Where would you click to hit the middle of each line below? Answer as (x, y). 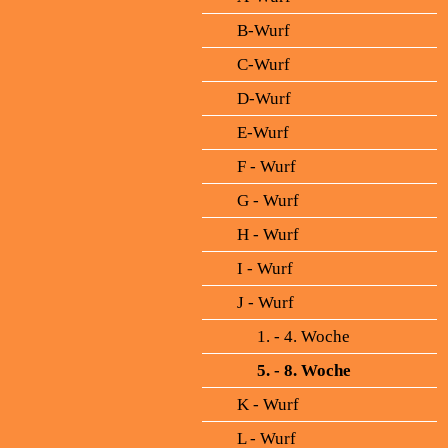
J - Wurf (265, 302)
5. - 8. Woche (304, 370)
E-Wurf (263, 132)
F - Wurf (266, 166)
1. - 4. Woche (303, 336)
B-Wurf (263, 30)
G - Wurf (268, 200)
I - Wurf (265, 268)
